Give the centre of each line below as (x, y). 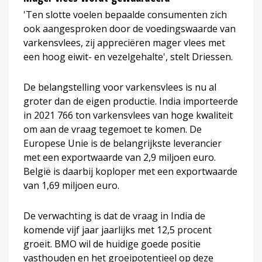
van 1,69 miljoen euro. (71, 185)
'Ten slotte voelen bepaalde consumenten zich (125, 14)
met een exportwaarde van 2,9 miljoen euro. (120, 157)
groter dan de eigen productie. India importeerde (131, 101)
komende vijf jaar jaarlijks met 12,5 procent (118, 230)
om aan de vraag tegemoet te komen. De (113, 129)
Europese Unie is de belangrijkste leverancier (123, 143)
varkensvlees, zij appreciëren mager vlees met (124, 42)
